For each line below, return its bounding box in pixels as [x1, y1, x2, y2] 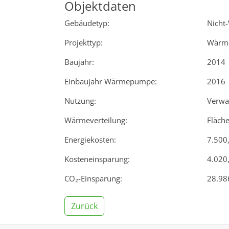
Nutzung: [64, 95, 96, 106]
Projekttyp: [64, 37, 103, 48]
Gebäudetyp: [64, 17, 109, 28]
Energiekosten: [64, 134, 116, 145]
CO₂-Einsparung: [64, 173, 122, 184]
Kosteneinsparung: [64, 153, 130, 164]
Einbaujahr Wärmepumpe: [64, 76, 157, 86]
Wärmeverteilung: [64, 114, 127, 125]
